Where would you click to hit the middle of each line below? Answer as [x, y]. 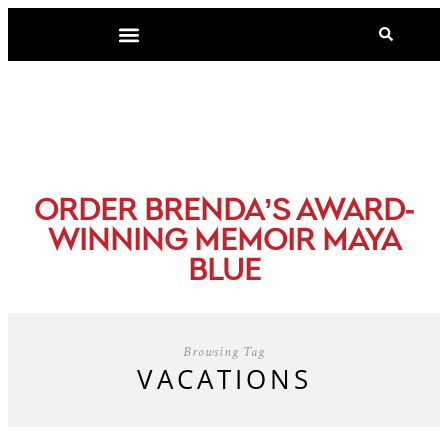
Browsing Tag [224, 351]
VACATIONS [224, 378]
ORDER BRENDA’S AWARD [219, 212]
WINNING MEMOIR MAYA [224, 242]
